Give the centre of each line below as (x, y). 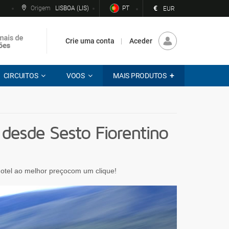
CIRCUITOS (21, 76)
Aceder (141, 41)
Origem (41, 8)
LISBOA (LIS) (72, 8)
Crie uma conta (90, 41)
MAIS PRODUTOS (140, 76)
